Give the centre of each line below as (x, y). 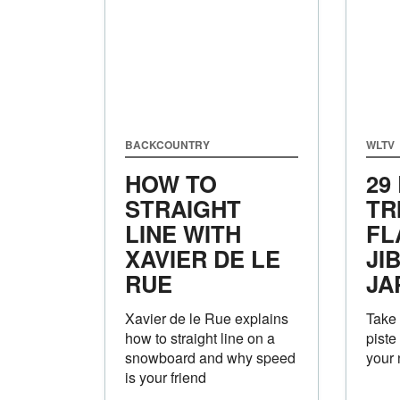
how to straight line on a (200, 337)
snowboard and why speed (210, 357)
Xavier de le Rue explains (207, 318)
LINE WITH (183, 233)
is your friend (166, 377)
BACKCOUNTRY (167, 144)
